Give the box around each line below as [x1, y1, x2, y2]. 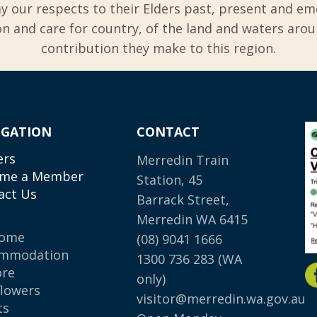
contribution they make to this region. [41, 39, 276, 57]
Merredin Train [137, 151, 229, 169]
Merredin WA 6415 [137, 211, 248, 229]
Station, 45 [137, 171, 203, 189]
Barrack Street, [137, 191, 230, 209]
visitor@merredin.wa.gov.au [137, 290, 306, 308]
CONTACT [137, 122, 200, 140]
